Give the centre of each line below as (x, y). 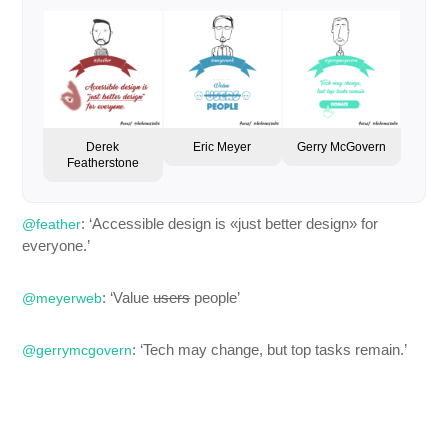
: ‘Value (128, 297)
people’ (215, 297)
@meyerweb (62, 297)
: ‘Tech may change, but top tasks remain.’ (270, 349)
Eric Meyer (222, 146)
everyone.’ (56, 245)
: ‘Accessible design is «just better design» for (230, 223)
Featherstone (102, 162)
